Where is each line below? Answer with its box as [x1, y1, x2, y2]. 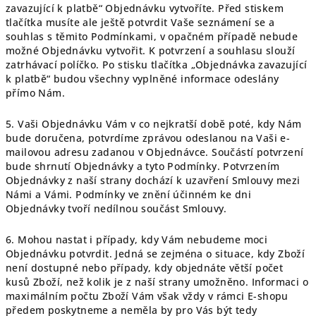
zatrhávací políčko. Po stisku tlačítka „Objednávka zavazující [6, 58, 308, 71]
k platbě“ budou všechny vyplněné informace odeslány [6, 72, 279, 85]
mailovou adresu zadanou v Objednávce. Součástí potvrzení [6, 145, 304, 159]
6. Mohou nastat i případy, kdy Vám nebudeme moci [6, 233, 268, 246]
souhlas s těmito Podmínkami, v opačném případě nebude [6, 30, 298, 43]
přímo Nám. [6, 86, 66, 99]
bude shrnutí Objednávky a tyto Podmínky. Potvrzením [6, 159, 280, 173]
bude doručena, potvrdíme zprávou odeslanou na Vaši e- [6, 131, 291, 145]
